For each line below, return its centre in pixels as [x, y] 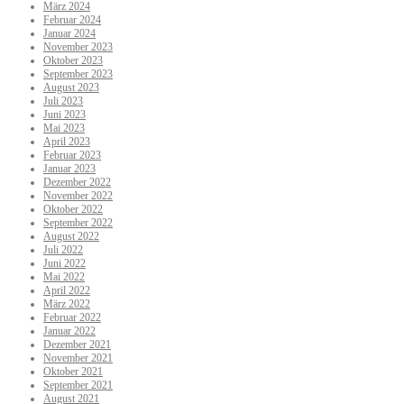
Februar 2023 [72, 156]
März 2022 [67, 304]
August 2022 [71, 237]
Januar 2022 [69, 331]
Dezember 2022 [77, 183]
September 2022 [78, 223]
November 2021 [78, 358]
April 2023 [67, 142]
